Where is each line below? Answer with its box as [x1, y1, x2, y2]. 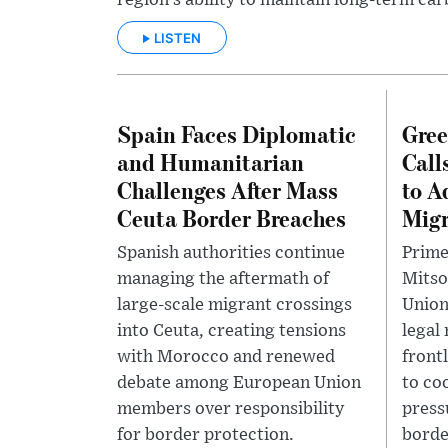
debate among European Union [117, 373, 361, 392]
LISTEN [154, 29, 201, 46]
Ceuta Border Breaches [117, 201, 346, 233]
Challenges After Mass [117, 173, 338, 205]
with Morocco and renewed [117, 347, 335, 366]
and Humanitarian [117, 145, 304, 177]
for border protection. [117, 425, 294, 444]
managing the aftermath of [117, 269, 329, 288]
